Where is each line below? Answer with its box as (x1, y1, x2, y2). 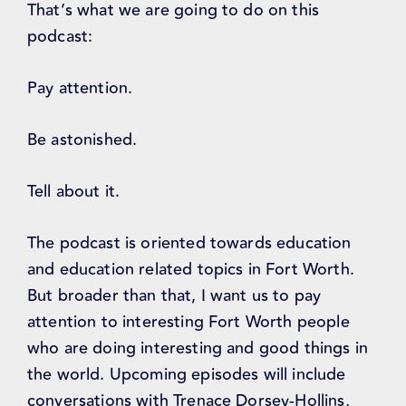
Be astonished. (27, 127, 138, 153)
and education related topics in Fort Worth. (27, 256, 354, 283)
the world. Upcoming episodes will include (27, 362, 346, 388)
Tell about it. (27, 179, 121, 205)
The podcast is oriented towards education (27, 230, 352, 256)
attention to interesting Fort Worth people (27, 309, 350, 335)
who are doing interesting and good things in (27, 335, 369, 362)
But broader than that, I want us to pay (27, 283, 322, 309)
